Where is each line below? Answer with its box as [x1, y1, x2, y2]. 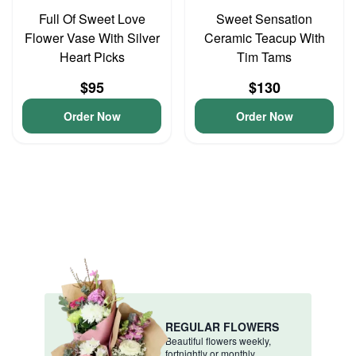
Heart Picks [59, 48, 125, 66]
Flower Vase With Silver [24, 29, 160, 47]
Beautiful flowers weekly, [165, 333, 271, 347]
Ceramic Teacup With [203, 29, 325, 47]
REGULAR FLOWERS [165, 318, 279, 335]
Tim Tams [237, 48, 292, 66]
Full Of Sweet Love [38, 10, 145, 28]
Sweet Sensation [216, 10, 312, 28]
